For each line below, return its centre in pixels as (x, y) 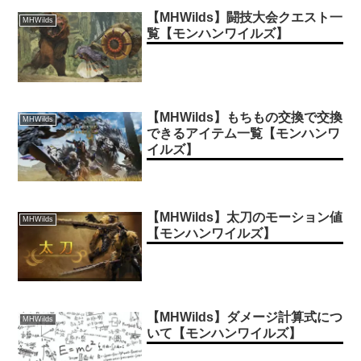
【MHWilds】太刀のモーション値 (245, 217)
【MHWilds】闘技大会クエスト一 (245, 18)
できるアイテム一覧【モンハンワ (244, 134)
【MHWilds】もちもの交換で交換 (245, 118)
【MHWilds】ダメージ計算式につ (245, 317)
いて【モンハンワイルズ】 (224, 333)
